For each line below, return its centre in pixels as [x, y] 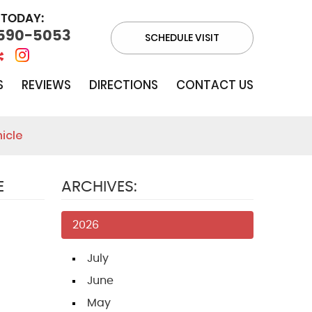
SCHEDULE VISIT [182, 37]
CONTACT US [214, 85]
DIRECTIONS [123, 85]
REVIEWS [46, 85]
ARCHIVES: [99, 187]
